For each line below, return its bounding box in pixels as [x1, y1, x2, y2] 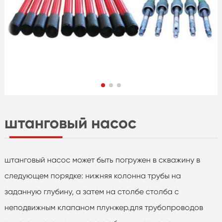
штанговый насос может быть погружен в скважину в [4, 155, 200, 165]
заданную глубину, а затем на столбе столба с [4, 186, 179, 196]
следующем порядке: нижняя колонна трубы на [4, 170, 181, 180]
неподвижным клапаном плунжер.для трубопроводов [4, 202, 203, 212]
